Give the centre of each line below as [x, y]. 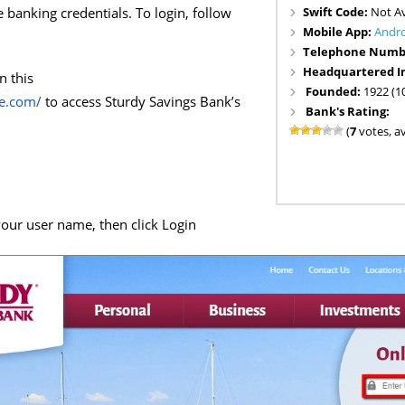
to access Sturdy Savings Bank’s [141, 102]
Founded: [335, 91]
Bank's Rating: [348, 111]
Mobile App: [339, 31]
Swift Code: [337, 11]
